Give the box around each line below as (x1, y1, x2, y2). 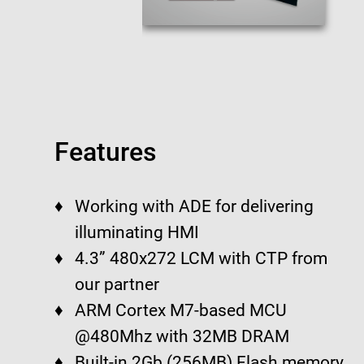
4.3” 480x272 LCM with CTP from (75, 249, 328, 269)
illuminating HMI (75, 223, 200, 243)
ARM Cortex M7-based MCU (75, 301, 288, 321)
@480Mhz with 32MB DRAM (75, 327, 290, 347)
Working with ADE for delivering (75, 197, 314, 217)
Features (54, 136, 158, 168)
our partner (75, 275, 160, 295)
